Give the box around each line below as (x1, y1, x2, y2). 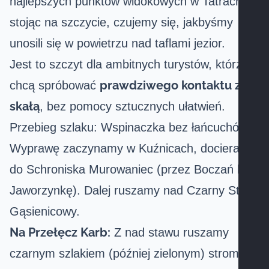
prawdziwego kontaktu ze (100, 78, 248, 92)
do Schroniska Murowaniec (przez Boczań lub (10, 163, 253, 176)
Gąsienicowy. (10, 205, 80, 218)
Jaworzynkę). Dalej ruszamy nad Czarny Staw (10, 184, 255, 197)
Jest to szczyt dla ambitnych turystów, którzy (10, 58, 248, 71)
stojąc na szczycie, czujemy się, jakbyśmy (10, 16, 233, 29)
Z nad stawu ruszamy (110, 226, 229, 239)
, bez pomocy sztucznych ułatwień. (40, 100, 225, 113)
